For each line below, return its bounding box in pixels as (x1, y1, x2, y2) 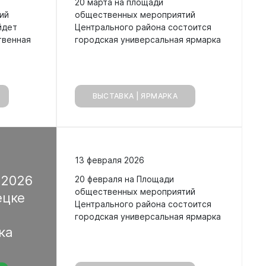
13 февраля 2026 (74, 155, 144, 165)
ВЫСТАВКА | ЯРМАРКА (92, 91, 178, 100)
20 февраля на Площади (74, 173, 174, 184)
